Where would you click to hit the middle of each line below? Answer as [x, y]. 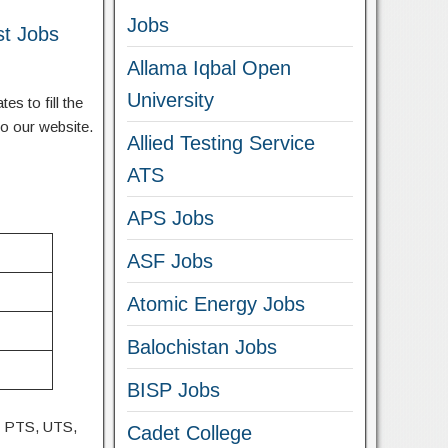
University [171, 100]
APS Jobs [171, 218]
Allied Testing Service [221, 143]
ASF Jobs [170, 261]
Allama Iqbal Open [209, 68]
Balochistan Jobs [202, 347]
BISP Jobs [174, 390]
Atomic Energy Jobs [216, 304]
